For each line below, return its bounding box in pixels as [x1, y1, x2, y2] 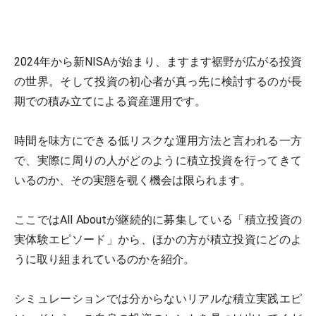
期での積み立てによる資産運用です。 [14, 95, 206, 108]
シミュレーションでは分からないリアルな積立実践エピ [14, 292, 302, 305]
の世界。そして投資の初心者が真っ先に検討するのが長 [14, 75, 302, 88]
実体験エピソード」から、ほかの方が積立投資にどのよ [14, 233, 302, 246]
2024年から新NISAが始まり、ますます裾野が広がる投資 [14, 55, 302, 68]
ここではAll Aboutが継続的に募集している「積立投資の [14, 213, 302, 226]
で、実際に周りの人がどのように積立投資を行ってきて [14, 154, 302, 167]
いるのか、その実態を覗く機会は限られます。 [14, 174, 251, 187]
